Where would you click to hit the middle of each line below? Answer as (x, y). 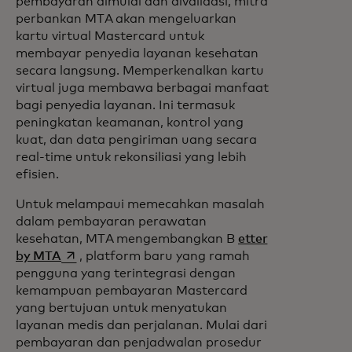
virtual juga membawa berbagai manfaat (142, 88)
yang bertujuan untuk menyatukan (121, 308)
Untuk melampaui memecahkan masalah (140, 204)
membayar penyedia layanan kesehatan (137, 53)
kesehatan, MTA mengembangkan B (127, 239)
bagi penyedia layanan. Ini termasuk (125, 105)
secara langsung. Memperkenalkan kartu (140, 71)
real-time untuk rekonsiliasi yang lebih (131, 157)
